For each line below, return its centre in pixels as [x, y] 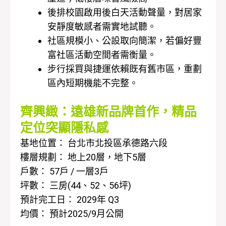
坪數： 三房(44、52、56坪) [76, 186]
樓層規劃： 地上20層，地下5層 [83, 157]
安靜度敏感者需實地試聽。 [102, 27]
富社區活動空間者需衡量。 [102, 55]
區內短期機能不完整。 [93, 83]
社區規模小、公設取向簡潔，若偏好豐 [125, 41]
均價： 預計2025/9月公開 [72, 214]
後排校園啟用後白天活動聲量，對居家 [125, 13]
